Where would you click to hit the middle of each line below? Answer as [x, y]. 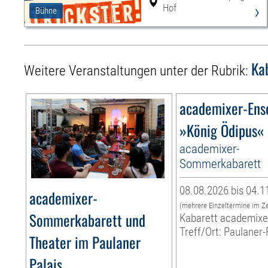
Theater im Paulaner [85, 242]
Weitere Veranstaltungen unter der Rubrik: [138, 71]
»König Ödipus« [222, 130]
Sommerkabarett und [88, 220]
